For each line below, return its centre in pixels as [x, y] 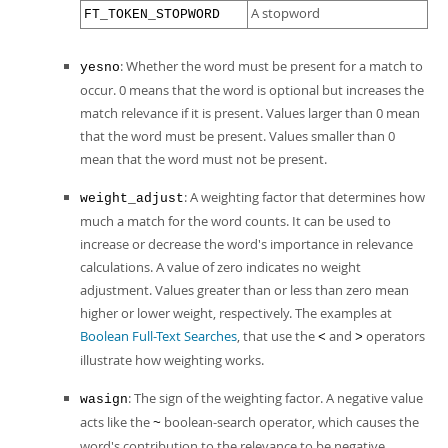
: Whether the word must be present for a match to [271, 66]
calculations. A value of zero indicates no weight [220, 267]
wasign [104, 399]
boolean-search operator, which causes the [290, 422]
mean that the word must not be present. [203, 159]
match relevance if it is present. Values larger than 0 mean [250, 113]
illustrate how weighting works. [172, 360]
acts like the [116, 422]
